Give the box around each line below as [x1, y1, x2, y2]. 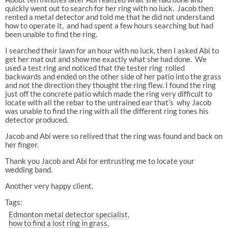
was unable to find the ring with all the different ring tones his [5, 106, 209, 116]
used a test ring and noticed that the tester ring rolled [5, 63, 186, 72]
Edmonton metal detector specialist [9, 210, 128, 219]
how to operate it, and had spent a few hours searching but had [5, 20, 213, 30]
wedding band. [5, 164, 52, 174]
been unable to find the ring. [5, 29, 97, 39]
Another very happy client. [5, 181, 93, 190]
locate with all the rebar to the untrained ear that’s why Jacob [5, 97, 211, 107]
